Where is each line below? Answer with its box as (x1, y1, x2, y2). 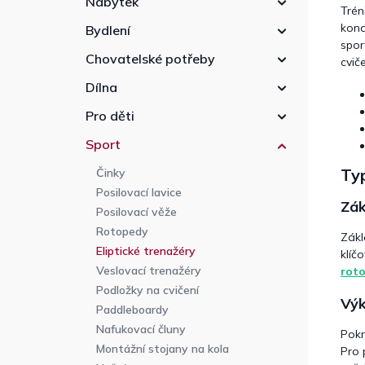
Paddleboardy (96, 302, 169, 318)
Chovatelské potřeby (86, 51, 215, 68)
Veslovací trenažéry (96, 263, 201, 279)
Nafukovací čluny (96, 322, 186, 337)
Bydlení (86, 22, 130, 39)
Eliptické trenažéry (96, 244, 196, 259)
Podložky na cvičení (96, 283, 199, 298)
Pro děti (86, 108, 134, 125)
